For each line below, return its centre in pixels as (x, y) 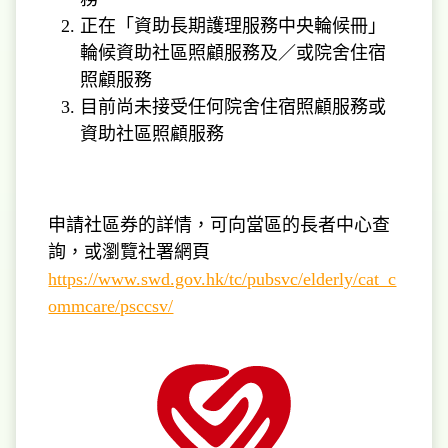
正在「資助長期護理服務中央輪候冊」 (233, 25)
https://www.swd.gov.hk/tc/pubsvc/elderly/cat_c (222, 278)
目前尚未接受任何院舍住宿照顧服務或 (233, 106)
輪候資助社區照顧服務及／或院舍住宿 (233, 52)
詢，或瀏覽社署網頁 (129, 251)
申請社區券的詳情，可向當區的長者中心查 (219, 224)
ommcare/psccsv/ (111, 305)
